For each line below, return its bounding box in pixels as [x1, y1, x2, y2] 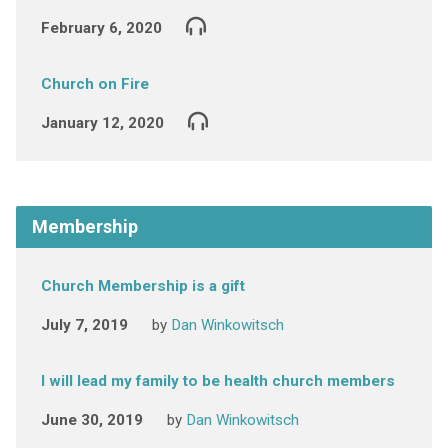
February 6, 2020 [40, 19, 162, 37]
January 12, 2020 [40, 114, 164, 132]
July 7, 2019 [40, 316, 128, 334]
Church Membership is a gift [40, 277, 245, 295]
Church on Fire [40, 75, 149, 93]
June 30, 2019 [40, 411, 143, 429]
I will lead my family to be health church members [40, 372, 395, 390]
